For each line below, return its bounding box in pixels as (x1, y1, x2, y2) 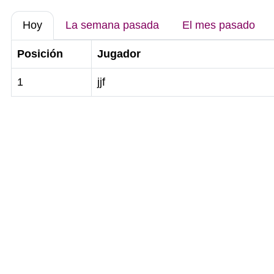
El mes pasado (182, 19, 255, 31)
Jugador (97, 48, 141, 60)
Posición (17, 48, 63, 60)
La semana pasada (65, 19, 159, 31)
